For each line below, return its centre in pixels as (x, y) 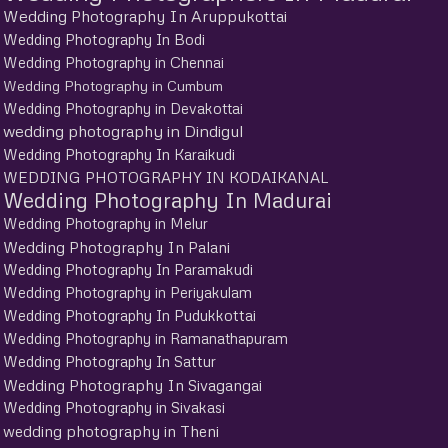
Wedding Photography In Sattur (109, 360)
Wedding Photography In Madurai (167, 199)
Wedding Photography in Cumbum (113, 85)
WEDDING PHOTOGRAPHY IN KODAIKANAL (165, 176)
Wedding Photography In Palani (116, 246)
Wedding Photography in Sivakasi (114, 406)
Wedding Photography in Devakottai (123, 107)
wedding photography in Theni (111, 430)
